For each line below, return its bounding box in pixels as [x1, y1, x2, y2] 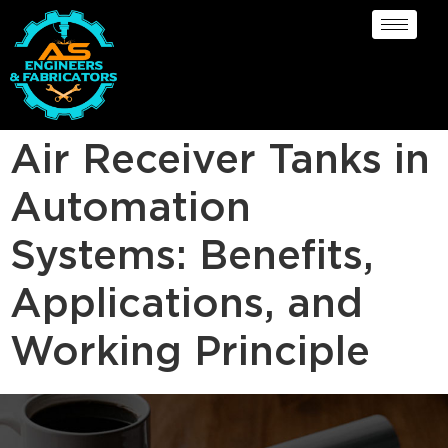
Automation [10, 191, 251, 227]
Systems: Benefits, [10, 239, 374, 275]
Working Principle [10, 335, 370, 371]
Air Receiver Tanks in [10, 143, 430, 179]
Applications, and [10, 287, 363, 323]
